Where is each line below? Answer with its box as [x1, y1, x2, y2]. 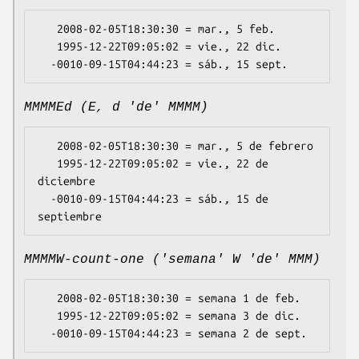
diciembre [38, 175, 95, 188]
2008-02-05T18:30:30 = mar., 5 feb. [38, 22, 57, 36]
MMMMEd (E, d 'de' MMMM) [24, 100, 208, 115]
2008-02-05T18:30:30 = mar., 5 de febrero [38, 139, 57, 153]
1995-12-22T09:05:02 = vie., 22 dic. [38, 40, 57, 54]
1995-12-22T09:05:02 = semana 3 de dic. [38, 309, 57, 323]
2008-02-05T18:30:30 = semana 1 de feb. [38, 292, 57, 305]
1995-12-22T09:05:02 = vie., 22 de [38, 157, 57, 171]
